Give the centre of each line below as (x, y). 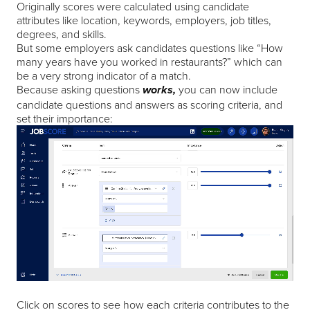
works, (159, 91)
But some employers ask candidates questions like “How (150, 48)
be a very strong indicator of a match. (104, 76)
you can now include (227, 90)
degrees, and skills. (63, 34)
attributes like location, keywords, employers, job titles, (144, 20)
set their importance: (65, 119)
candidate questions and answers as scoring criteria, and (149, 105)
